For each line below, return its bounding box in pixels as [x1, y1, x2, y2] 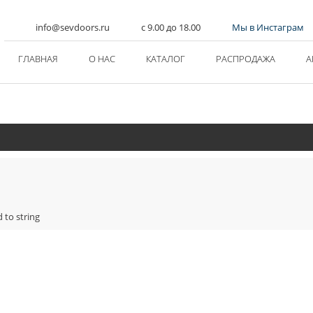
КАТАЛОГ [146, 52, 186, 65]
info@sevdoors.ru [36, 21, 110, 34]
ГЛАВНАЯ [18, 52, 59, 65]
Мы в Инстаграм [232, 21, 305, 34]
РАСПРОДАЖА [216, 52, 276, 65]
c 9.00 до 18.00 [141, 21, 201, 34]
